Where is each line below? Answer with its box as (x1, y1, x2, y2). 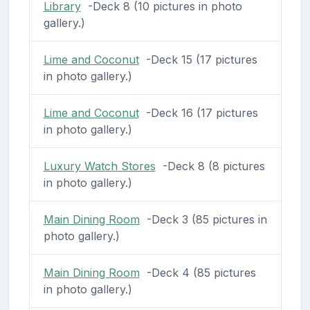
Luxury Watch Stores (43, 158, 156, 173)
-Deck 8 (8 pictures (155, 158, 265, 173)
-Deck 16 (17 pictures (138, 105, 258, 120)
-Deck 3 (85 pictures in (139, 212, 267, 226)
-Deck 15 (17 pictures (138, 52, 257, 66)
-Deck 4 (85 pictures (139, 265, 256, 280)
